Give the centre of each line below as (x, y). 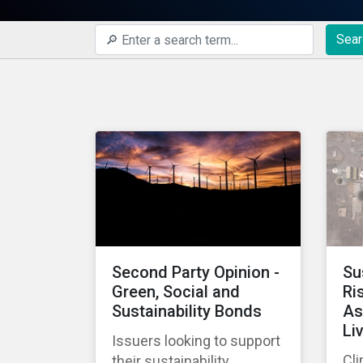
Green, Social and (176, 292)
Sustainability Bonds (187, 312)
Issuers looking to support (196, 341)
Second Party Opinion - (196, 273)
